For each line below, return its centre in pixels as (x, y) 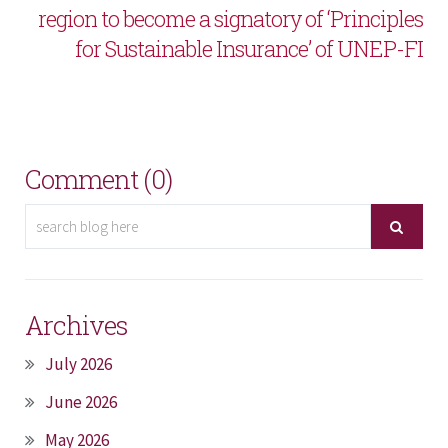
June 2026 (81, 402)
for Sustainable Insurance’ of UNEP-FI (249, 49)
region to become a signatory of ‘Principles (230, 19)
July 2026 (78, 364)
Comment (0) (98, 179)
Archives (76, 325)
